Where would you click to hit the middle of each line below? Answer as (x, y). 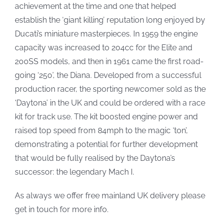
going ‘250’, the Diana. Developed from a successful (108, 75)
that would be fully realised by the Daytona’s (95, 158)
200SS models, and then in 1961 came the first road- (109, 61)
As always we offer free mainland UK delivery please (110, 195)
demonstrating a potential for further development (106, 144)
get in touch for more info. (61, 209)
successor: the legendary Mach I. (74, 172)
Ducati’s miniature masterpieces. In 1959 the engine (106, 34)
